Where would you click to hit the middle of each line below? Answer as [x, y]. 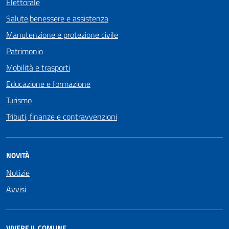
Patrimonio [25, 51]
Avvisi [16, 189]
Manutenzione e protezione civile [62, 35]
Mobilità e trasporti [38, 67]
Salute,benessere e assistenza [57, 18]
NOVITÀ [18, 155]
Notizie [18, 173]
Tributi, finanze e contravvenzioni [62, 116]
